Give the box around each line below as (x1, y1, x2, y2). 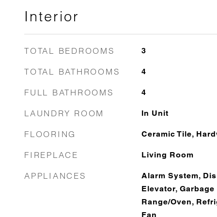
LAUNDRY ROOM (24, 108, 104, 118)
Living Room (141, 150, 194, 159)
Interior (24, 8, 79, 25)
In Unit (141, 108, 169, 118)
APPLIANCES (24, 170, 86, 181)
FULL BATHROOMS (24, 87, 114, 97)
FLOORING (24, 129, 76, 139)
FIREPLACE (24, 150, 78, 160)
